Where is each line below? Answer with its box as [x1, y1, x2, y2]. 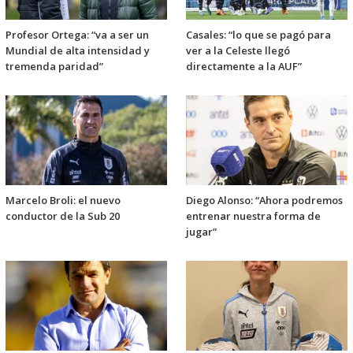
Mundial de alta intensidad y [6, 43, 150, 58]
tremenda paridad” [6, 58, 103, 73]
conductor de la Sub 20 [6, 208, 120, 223]
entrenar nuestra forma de [186, 208, 321, 223]
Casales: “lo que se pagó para [186, 27, 331, 42]
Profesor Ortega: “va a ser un [6, 27, 149, 42]
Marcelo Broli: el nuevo [6, 192, 121, 207]
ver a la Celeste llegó [186, 43, 290, 58]
